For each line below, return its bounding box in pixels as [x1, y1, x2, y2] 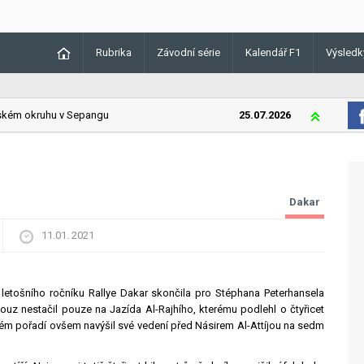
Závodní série [157, 46, 220, 58]
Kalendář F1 [245, 46, 301, 58]
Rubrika [96, 46, 132, 58]
